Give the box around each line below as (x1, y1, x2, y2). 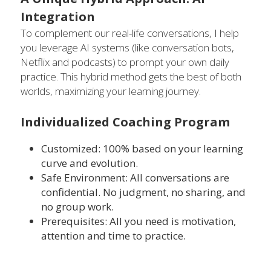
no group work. (41, 200, 114, 214)
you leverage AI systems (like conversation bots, (21, 41, 234, 54)
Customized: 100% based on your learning (41, 142, 243, 155)
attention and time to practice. (41, 229, 186, 243)
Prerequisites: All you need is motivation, (41, 214, 236, 228)
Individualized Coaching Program (21, 114, 230, 130)
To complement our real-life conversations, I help (21, 26, 239, 40)
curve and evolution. (41, 156, 138, 170)
